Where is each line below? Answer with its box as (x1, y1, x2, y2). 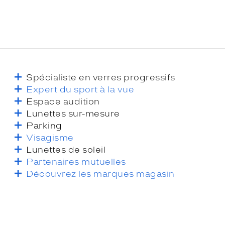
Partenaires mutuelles (26, 156, 126, 167)
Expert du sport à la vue (26, 84, 135, 94)
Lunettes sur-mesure (26, 108, 120, 119)
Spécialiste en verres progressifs (26, 72, 175, 82)
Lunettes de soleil (26, 144, 106, 155)
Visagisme (26, 132, 74, 143)
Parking (26, 120, 62, 131)
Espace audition (26, 96, 100, 106)
